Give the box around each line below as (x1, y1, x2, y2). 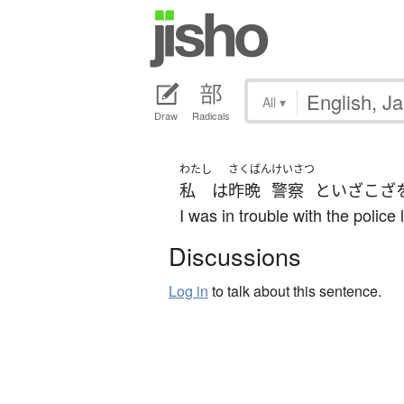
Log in (169, 280, 208, 302)
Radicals (192, 108, 230, 124)
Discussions (169, 238, 301, 274)
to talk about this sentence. (208, 280, 381, 302)
